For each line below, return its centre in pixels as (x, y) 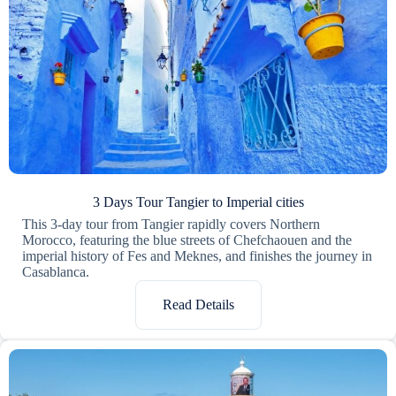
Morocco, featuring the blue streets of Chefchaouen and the (187, 240)
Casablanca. (56, 271)
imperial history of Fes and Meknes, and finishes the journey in (197, 255)
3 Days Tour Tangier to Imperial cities (198, 202)
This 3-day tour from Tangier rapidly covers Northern (171, 224)
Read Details (198, 304)
